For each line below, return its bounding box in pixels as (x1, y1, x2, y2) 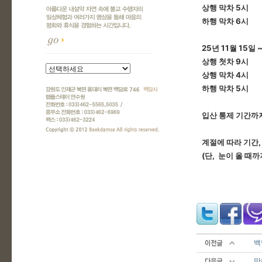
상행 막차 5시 (202, 3, 249, 12)
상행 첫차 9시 (202, 57, 249, 66)
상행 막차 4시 (202, 70, 249, 80)
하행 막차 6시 (202, 16, 249, 26)
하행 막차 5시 (202, 84, 249, 93)
